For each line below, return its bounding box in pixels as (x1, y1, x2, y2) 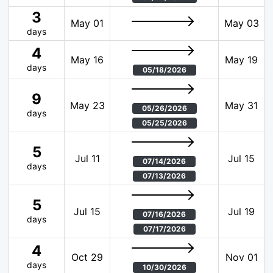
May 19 (225, 54, 258, 66)
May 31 (225, 99, 258, 112)
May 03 (224, 17, 259, 30)
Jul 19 (228, 205, 255, 218)
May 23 (69, 99, 105, 112)
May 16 (71, 54, 104, 66)
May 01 (71, 17, 104, 30)
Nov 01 (225, 251, 258, 264)
